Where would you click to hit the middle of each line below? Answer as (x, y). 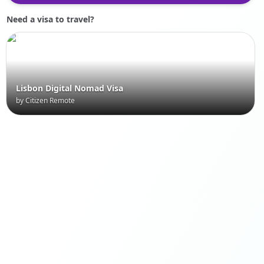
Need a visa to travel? (50, 19)
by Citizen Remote (45, 101)
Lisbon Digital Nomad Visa (69, 88)
